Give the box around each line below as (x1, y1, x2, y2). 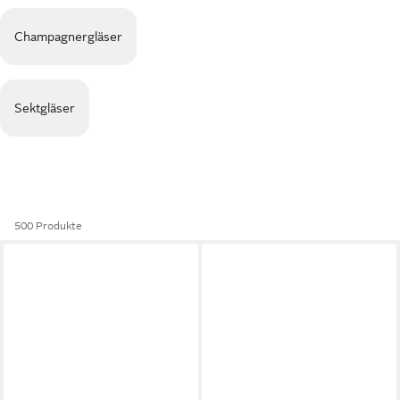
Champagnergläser (14, 29, 122, 44)
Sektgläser (14, 101, 75, 115)
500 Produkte (14, 220, 82, 232)
